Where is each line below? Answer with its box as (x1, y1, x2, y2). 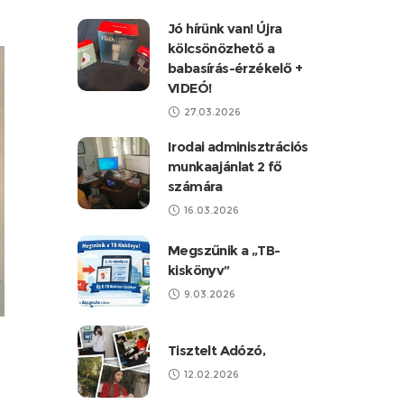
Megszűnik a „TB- (168, 242, 280, 259)
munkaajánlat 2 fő (168, 158, 282, 175)
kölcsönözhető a (168, 40, 275, 57)
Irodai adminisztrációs (168, 138, 308, 155)
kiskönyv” (168, 262, 230, 279)
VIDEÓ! (168, 79, 212, 96)
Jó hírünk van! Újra (168, 20, 282, 37)
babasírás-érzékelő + (168, 60, 303, 77)
